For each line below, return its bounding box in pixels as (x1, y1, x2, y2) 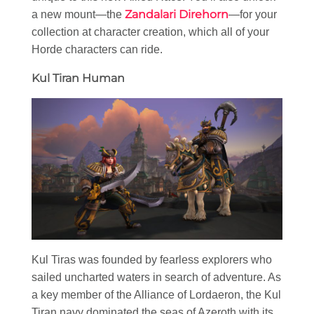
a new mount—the (32, 8, 125, 21)
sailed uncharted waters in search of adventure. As (32, 271, 281, 283)
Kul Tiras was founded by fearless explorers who (32, 253, 272, 266)
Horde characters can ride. (32, 43, 163, 56)
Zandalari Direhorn (125, 8, 228, 22)
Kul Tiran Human (32, 71, 125, 86)
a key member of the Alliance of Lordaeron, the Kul (32, 288, 281, 301)
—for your (228, 8, 277, 21)
